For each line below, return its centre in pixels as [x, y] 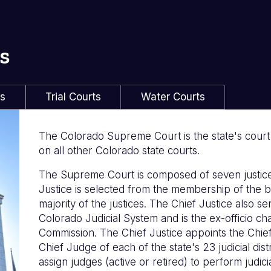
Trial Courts [73, 96]
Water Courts [173, 96]
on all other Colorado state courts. [121, 150]
